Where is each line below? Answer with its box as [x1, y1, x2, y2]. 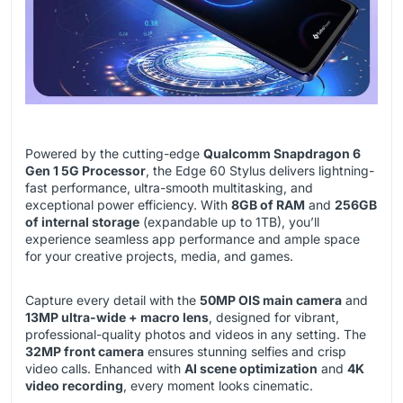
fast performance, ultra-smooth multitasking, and [25, 180, 313, 196]
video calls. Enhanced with [25, 361, 184, 377]
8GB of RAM [231, 197, 305, 213]
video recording [25, 378, 123, 394]
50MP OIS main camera [200, 292, 342, 309]
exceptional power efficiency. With [25, 197, 231, 213]
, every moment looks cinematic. [123, 378, 313, 394]
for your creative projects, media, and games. [25, 248, 293, 264]
